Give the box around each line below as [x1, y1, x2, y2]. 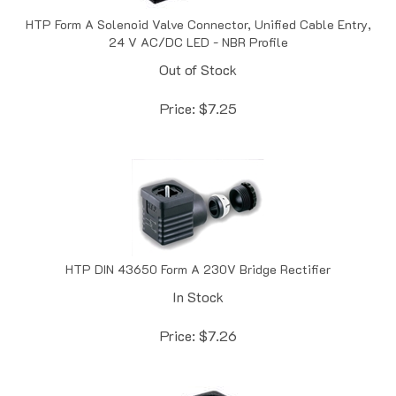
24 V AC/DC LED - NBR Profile [108, 14, 288, 32]
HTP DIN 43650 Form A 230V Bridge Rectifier [65, 241, 331, 259]
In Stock [172, 268, 224, 287]
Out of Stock [159, 41, 237, 60]
